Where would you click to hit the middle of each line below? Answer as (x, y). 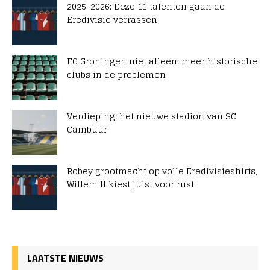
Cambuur (87, 130)
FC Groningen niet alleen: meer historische (162, 61)
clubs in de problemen (116, 75)
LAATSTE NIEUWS (65, 258)
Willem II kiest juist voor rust (130, 184)
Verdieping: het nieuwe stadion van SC (152, 116)
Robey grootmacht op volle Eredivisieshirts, (162, 171)
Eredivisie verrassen (112, 20)
